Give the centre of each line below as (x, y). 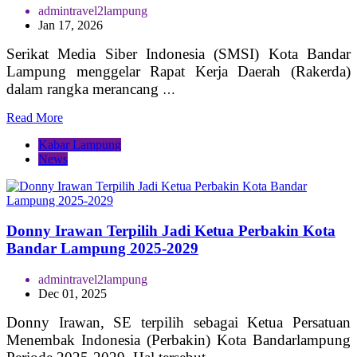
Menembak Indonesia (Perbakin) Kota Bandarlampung (178, 340)
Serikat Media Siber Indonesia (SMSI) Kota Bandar (178, 53)
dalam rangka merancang (84, 88)
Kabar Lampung (80, 144)
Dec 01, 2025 (73, 294)
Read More (35, 117)
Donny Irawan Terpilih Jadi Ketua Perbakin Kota (171, 231)
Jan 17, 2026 (71, 25)
